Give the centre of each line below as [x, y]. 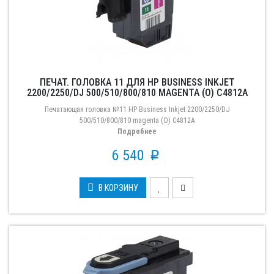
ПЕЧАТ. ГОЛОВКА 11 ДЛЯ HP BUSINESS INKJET [137, 82]
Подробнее [137, 131]
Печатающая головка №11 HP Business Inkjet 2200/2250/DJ [137, 109]
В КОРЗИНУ [118, 188]
